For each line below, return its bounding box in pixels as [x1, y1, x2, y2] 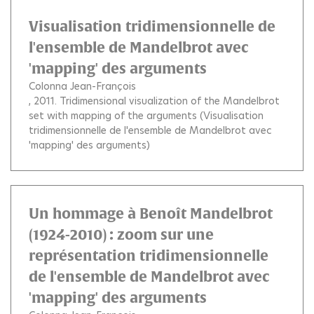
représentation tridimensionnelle [29, 247, 268, 264]
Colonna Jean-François [29, 78, 136, 93]
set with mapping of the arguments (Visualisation [29, 108, 264, 123]
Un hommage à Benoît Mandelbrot [29, 205, 273, 221]
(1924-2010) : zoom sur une [29, 226, 214, 243]
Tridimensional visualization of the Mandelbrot [60, 93, 280, 108]
